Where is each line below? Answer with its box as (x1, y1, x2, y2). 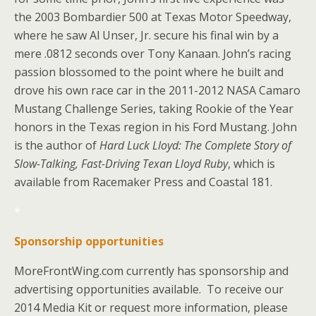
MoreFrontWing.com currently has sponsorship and (14, 263, 288, 279)
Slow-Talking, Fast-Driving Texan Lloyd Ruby (14, 156, 228, 171)
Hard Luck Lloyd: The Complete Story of (99, 138, 291, 153)
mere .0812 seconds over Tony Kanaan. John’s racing (14, 46, 291, 61)
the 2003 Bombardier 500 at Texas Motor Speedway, (14, 9, 291, 25)
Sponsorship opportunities (14, 233, 164, 249)
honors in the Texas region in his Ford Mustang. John (14, 119, 297, 135)
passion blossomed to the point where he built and (14, 64, 284, 80)
